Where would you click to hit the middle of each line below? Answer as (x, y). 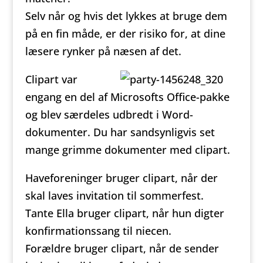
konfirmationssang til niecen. (98, 231)
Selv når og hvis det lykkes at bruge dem (126, 16)
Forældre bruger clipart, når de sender (122, 248)
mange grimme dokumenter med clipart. (127, 150)
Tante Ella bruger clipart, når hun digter (124, 213)
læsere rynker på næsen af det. (103, 51)
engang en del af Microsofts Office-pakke (127, 97)
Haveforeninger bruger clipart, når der (121, 178)
